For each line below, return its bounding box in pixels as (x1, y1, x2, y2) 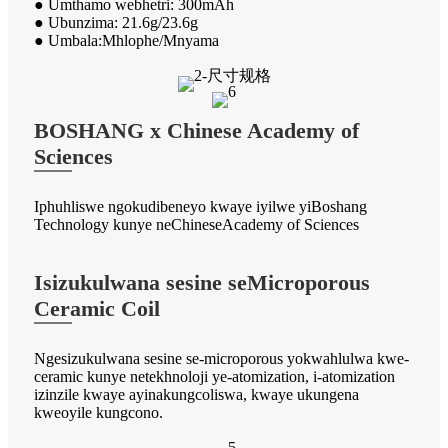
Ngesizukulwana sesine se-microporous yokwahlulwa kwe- (34, 349, 409, 367)
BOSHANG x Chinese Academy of (34, 117, 359, 143)
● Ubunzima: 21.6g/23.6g (34, 13, 198, 31)
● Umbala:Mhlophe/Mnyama (34, 31, 219, 49)
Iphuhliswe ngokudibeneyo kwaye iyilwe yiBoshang (34, 197, 367, 215)
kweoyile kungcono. (34, 403, 163, 421)
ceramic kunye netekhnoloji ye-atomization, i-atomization (34, 367, 395, 385)
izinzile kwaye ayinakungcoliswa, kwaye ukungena (34, 385, 359, 403)
